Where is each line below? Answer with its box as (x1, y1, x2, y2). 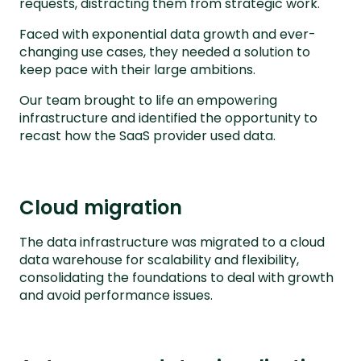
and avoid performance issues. (19, 286, 213, 305)
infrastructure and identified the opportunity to (19, 109, 317, 128)
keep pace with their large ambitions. (19, 60, 255, 80)
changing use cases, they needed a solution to (19, 43, 310, 62)
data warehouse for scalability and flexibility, (19, 251, 299, 270)
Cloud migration (19, 194, 182, 222)
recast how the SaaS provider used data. (19, 127, 276, 146)
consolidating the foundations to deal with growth (19, 268, 334, 288)
